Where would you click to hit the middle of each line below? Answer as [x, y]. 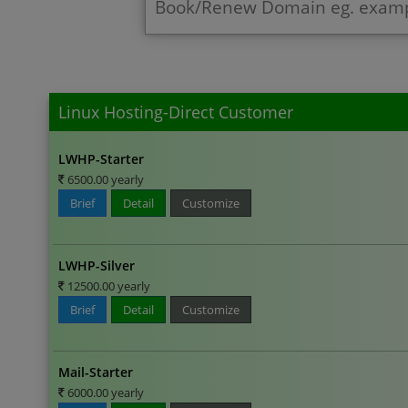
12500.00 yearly [108, 286]
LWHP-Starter [102, 158]
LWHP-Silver [97, 265]
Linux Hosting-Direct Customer [176, 112]
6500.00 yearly [105, 179]
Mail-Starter [96, 372]
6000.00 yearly [105, 392]
